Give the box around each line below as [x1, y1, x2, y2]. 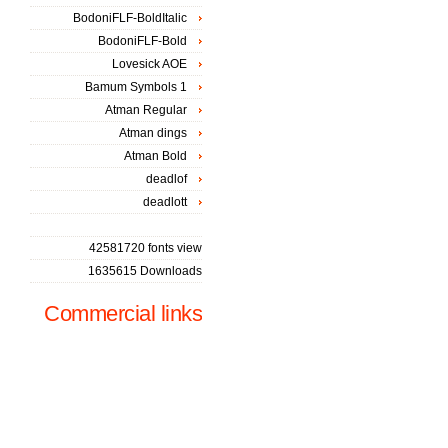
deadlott [143, 195, 187, 209]
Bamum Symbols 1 [85, 80, 187, 94]
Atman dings [119, 126, 187, 140]
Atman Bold [124, 149, 187, 163]
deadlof [146, 172, 187, 186]
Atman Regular [105, 103, 187, 117]
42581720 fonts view [89, 241, 202, 255]
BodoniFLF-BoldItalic [73, 11, 187, 25]
